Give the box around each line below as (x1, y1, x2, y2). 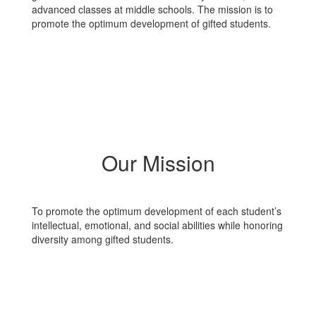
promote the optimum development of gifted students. (32, 16, 271, 30)
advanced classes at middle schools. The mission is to (32, 2, 273, 16)
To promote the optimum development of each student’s (32, 204, 281, 218)
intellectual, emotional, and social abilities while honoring (32, 218, 283, 232)
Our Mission (101, 147, 215, 178)
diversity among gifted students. (32, 232, 174, 246)
